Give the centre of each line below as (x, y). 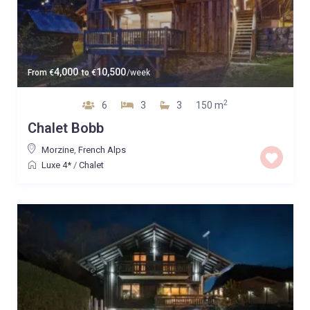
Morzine (57, 149)
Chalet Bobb (65, 128)
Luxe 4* (56, 165)
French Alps (102, 149)
